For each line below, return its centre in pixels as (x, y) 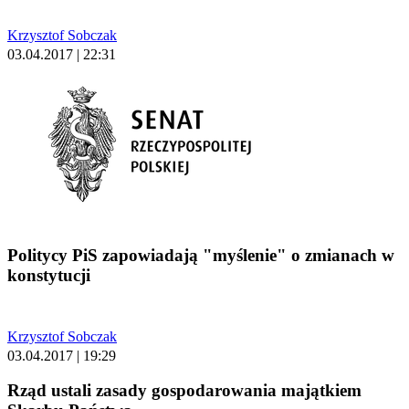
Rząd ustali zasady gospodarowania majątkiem (184, 391)
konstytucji (49, 275)
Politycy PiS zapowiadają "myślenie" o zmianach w (201, 255)
